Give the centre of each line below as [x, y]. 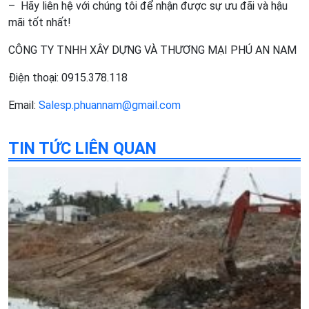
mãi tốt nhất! [40, 23]
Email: [23, 106]
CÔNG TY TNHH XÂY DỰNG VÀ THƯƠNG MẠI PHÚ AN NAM [152, 50]
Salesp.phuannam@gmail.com [110, 106]
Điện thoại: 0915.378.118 [68, 78]
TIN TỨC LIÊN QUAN [82, 149]
